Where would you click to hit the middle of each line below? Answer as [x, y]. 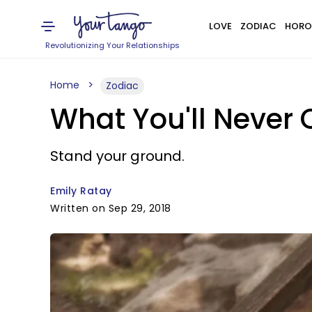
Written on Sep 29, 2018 [111, 208]
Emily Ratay [81, 191]
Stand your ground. [117, 156]
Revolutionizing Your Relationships [113, 45]
